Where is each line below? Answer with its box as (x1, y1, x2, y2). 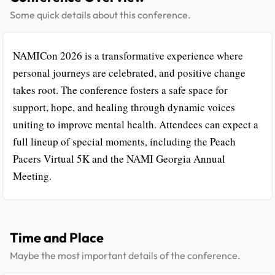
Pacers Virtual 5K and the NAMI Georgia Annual (13, 152, 225, 166)
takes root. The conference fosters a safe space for (13, 83, 228, 97)
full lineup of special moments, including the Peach (13, 134, 236, 149)
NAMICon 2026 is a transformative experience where (13, 48, 243, 63)
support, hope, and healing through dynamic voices (13, 100, 235, 114)
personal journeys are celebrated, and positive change (13, 66, 246, 80)
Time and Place (10, 229, 104, 246)
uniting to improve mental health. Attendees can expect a (13, 117, 258, 131)
